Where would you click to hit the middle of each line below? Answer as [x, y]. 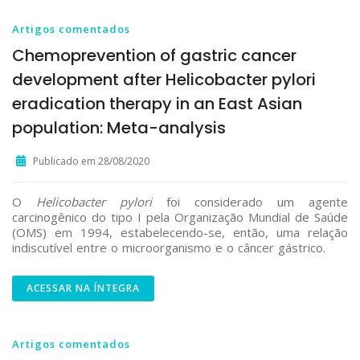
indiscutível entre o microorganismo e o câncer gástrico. [169, 247]
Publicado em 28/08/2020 [91, 161]
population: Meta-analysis [119, 128]
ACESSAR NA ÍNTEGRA [83, 288]
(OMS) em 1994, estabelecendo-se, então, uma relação [180, 232]
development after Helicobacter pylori [164, 80]
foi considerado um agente [250, 202]
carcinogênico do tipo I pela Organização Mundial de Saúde [180, 217]
